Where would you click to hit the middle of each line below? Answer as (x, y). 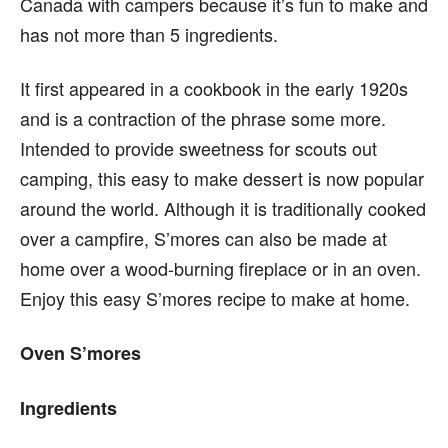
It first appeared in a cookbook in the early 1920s (214, 87)
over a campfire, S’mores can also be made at (203, 237)
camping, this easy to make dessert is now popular (222, 177)
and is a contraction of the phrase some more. (203, 117)
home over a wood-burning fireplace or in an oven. (220, 267)
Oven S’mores (80, 352)
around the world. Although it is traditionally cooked (223, 207)
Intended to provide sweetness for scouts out (198, 147)
